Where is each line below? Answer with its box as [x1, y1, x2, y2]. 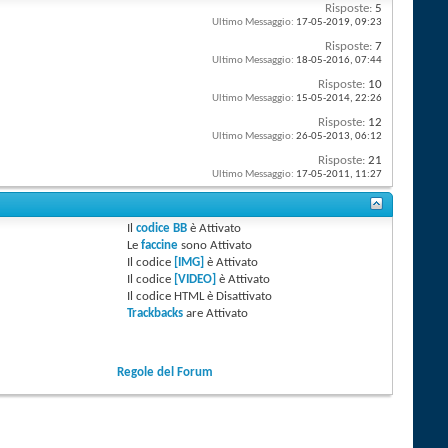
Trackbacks [127, 307, 184, 321]
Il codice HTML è [127, 290, 217, 304]
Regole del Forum [117, 366, 214, 380]
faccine [141, 239, 179, 253]
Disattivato [216, 290, 273, 304]
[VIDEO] [174, 273, 217, 287]
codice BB [136, 222, 188, 236]
